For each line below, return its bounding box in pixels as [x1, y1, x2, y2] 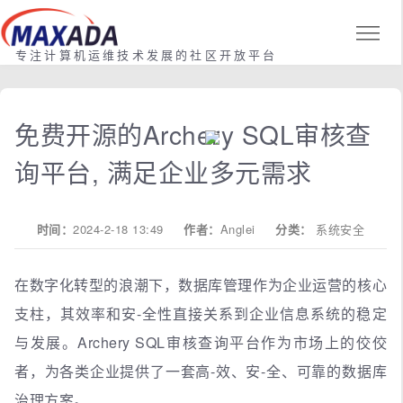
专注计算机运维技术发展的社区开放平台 [15, 46, 278, 63]
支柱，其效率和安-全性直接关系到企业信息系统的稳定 [14, 302, 387, 324]
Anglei [219, 219, 255, 237]
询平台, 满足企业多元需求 [14, 153, 312, 190]
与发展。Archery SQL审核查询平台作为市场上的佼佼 [14, 331, 387, 353]
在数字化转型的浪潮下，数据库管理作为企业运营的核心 [14, 273, 387, 295]
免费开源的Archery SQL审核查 [14, 115, 372, 152]
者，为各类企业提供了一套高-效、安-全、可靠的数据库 [14, 360, 387, 381]
